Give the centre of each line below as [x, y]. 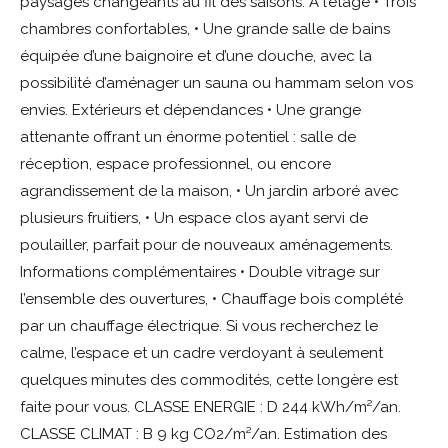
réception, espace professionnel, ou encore [175, 163]
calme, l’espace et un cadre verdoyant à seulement [201, 352]
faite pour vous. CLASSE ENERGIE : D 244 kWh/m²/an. [210, 406]
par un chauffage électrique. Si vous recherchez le [199, 325]
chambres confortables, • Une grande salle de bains [205, 28]
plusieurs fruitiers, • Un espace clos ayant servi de [194, 217]
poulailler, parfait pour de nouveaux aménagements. [206, 244]
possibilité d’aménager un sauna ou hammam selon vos [216, 82]
